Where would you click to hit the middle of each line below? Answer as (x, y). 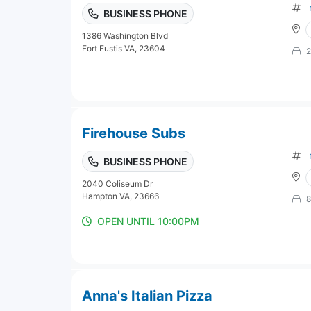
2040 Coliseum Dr (117, 183)
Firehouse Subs (134, 133)
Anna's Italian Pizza (147, 295)
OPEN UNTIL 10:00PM (148, 221)
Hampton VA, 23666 (120, 196)
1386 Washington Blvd (125, 35)
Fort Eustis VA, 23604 (124, 48)
